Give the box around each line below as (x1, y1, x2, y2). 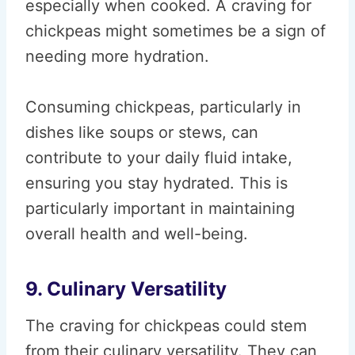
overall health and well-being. (25, 224, 248, 243)
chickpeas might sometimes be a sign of (25, 21, 326, 40)
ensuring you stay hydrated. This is (25, 174, 288, 193)
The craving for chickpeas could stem (25, 316, 307, 335)
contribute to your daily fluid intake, (25, 148, 292, 167)
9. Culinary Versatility (25, 277, 227, 300)
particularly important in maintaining (25, 199, 295, 218)
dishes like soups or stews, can (25, 123, 258, 142)
